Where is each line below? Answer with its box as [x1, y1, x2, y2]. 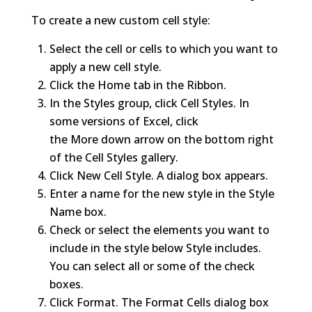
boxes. [49, 276, 84, 292]
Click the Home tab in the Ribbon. [49, 77, 226, 93]
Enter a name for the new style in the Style [49, 186, 274, 202]
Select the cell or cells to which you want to [49, 41, 278, 57]
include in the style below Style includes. [49, 240, 261, 256]
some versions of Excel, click [49, 114, 198, 130]
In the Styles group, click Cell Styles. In [49, 95, 249, 111]
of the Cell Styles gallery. [49, 150, 178, 166]
